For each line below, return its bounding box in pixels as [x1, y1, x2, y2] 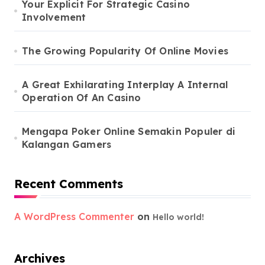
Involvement [22, 11, 86, 23]
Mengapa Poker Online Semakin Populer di [22, 125, 236, 137]
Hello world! [153, 212, 204, 222]
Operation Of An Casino [22, 92, 141, 104]
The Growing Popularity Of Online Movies [22, 45, 229, 57]
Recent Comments [14, 176, 123, 191]
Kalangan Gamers [22, 138, 112, 150]
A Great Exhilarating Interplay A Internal [22, 79, 228, 91]
